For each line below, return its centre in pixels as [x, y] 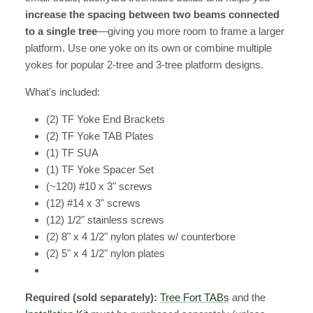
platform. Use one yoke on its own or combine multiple [148, 48]
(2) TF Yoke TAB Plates [100, 136]
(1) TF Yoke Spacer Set [100, 170]
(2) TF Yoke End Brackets [105, 119]
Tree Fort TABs [195, 298]
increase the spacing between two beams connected [152, 15]
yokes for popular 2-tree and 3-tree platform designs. [144, 65]
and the [247, 298]
